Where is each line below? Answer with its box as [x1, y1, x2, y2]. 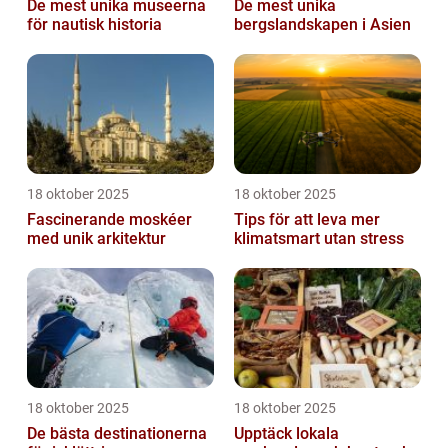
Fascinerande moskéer [27, 209, 192, 229]
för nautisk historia [27, 14, 162, 34]
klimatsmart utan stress [234, 228, 404, 248]
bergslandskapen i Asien [234, 14, 411, 34]
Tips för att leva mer [234, 209, 380, 229]
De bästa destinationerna [27, 423, 207, 443]
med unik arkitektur [27, 228, 166, 248]
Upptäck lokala [234, 423, 339, 443]
